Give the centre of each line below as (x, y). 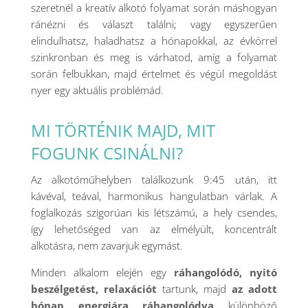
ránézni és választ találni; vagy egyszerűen (154, 24)
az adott (255, 289)
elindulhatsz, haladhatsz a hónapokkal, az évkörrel (154, 41)
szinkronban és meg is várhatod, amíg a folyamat (154, 57)
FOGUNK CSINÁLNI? (107, 153)
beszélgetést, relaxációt (93, 289)
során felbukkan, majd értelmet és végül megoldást (154, 74)
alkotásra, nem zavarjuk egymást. (108, 245)
